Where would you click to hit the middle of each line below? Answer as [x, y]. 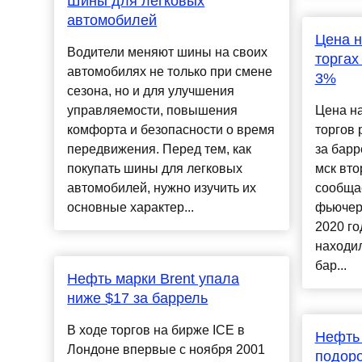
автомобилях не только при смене [170, 72]
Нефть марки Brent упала [154, 279]
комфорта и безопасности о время [171, 130]
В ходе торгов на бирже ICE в [156, 330]
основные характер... [131, 208]
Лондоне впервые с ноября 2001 [166, 350]
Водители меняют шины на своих [168, 53]
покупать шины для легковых [155, 169]
